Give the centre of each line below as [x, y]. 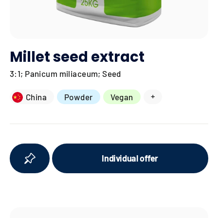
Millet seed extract [77, 57]
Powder [78, 97]
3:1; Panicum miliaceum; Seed [65, 73]
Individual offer [130, 158]
